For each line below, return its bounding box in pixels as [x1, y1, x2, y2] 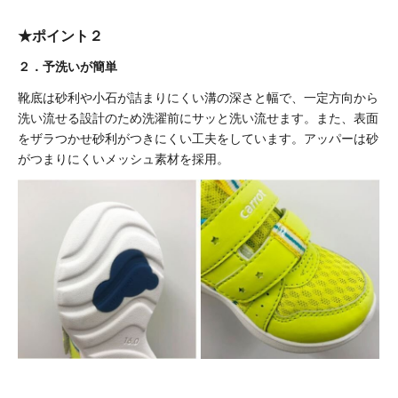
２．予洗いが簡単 [18, 58, 117, 75]
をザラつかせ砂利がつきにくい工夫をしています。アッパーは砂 [18, 130, 378, 147]
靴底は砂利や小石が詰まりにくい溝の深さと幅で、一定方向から [18, 89, 378, 106]
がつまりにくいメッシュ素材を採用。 [18, 150, 229, 167]
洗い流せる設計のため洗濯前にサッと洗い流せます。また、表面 [18, 109, 378, 126]
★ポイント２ [18, 26, 103, 45]
